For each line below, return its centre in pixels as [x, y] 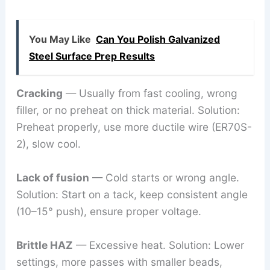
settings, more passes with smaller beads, [119, 262]
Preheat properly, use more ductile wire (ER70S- [134, 127]
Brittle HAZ [44, 245]
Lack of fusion [52, 177]
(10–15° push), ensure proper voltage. [108, 211]
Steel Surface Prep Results [92, 56]
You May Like [60, 39]
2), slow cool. [48, 144]
